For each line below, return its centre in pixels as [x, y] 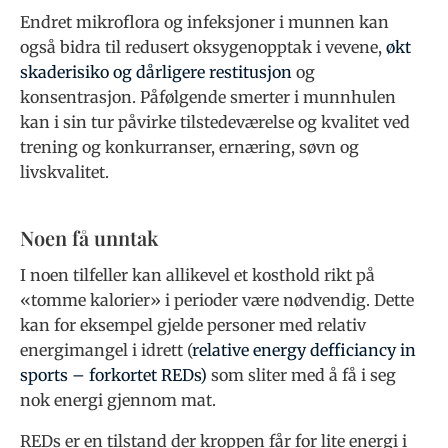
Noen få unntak [89, 237]
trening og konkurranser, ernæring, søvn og [189, 146]
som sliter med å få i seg [301, 375]
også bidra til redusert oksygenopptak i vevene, [203, 46]
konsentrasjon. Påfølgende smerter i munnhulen [208, 96]
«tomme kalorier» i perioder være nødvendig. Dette [217, 300]
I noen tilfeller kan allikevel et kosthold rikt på [197, 275]
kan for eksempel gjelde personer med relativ [193, 325]
